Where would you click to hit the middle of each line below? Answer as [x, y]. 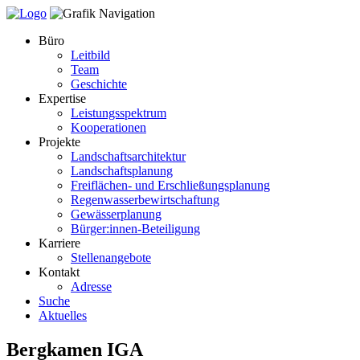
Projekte [59, 142]
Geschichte [99, 84]
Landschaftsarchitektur [128, 156]
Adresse [91, 286]
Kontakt [59, 272]
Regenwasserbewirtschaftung [145, 200]
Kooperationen [108, 127]
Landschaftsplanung [122, 171]
